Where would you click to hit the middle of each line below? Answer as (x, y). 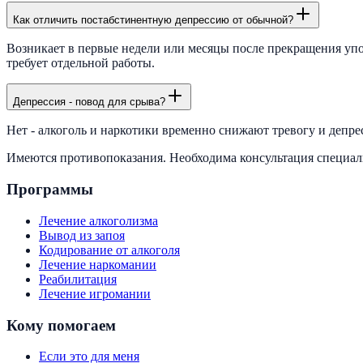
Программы (50, 190)
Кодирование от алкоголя (109, 250)
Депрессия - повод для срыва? (89, 102)
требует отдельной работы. (81, 63)
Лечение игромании (95, 293)
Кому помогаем (61, 325)
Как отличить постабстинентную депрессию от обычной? (153, 20)
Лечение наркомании (98, 264)
